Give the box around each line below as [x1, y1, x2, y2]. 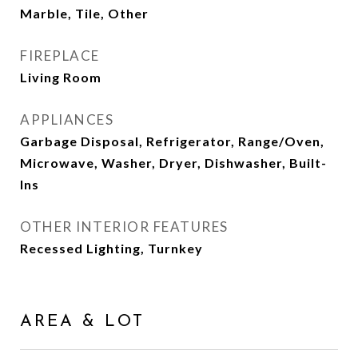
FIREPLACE [20, 47, 100, 64]
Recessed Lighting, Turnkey [20, 241, 203, 256]
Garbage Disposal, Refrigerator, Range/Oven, [20, 133, 324, 149]
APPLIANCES [20, 111, 113, 128]
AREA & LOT [20, 313, 145, 330]
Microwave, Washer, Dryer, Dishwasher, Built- [20, 155, 327, 170]
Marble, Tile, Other [20, 6, 149, 21]
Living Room [20, 70, 101, 85]
